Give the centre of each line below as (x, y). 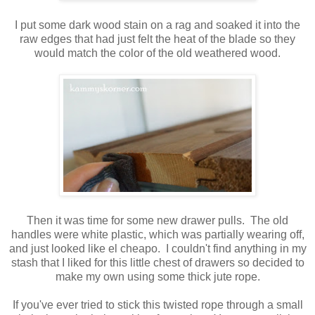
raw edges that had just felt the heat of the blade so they (157, 39)
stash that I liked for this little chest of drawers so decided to (157, 263)
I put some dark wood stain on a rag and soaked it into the (157, 25)
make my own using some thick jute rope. (157, 277)
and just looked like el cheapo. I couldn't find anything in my (157, 249)
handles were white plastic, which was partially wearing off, (157, 235)
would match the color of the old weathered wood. (157, 53)
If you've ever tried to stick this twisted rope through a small (157, 305)
